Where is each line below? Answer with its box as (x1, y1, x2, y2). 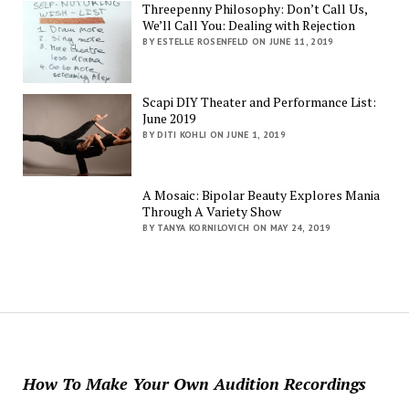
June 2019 (142, 109, 196, 127)
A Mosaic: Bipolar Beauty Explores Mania (142, 185, 381, 204)
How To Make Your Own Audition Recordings (22, 372, 366, 394)
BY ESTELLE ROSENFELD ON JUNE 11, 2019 (142, 36, 334, 48)
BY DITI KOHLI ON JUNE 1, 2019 (142, 128, 287, 141)
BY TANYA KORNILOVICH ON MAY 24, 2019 (142, 221, 331, 234)
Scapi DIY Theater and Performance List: (142, 92, 377, 110)
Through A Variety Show (142, 202, 282, 220)
